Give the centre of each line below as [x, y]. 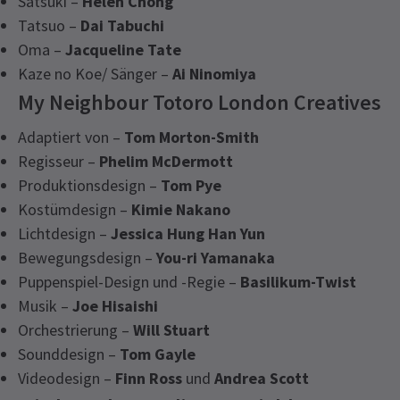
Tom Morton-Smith [192, 137]
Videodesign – [67, 379]
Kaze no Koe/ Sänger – [95, 74]
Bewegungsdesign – [87, 258]
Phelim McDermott [166, 162]
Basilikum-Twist [298, 282]
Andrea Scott [262, 379]
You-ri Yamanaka [216, 258]
